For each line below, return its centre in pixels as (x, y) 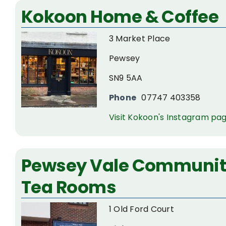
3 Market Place (140, 38)
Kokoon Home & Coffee (120, 16)
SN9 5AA (126, 78)
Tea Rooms (69, 187)
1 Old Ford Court (142, 209)
